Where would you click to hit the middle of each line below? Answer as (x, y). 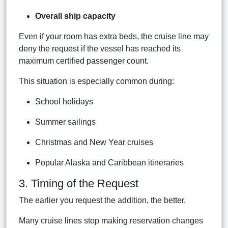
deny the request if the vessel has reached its (100, 48)
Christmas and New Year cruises (94, 142)
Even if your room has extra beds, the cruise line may (114, 36)
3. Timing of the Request (79, 183)
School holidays (64, 101)
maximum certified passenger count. (84, 61)
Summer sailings (65, 122)
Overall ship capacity (75, 16)
